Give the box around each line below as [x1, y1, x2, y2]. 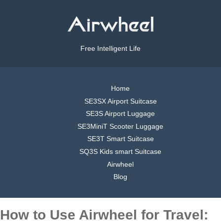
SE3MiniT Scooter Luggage [77, 122, 163, 130]
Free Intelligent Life [80, 44, 141, 53]
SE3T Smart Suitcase [87, 135, 154, 143]
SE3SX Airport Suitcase [84, 97, 157, 105]
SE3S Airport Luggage [86, 110, 155, 118]
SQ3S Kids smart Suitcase [79, 147, 161, 155]
